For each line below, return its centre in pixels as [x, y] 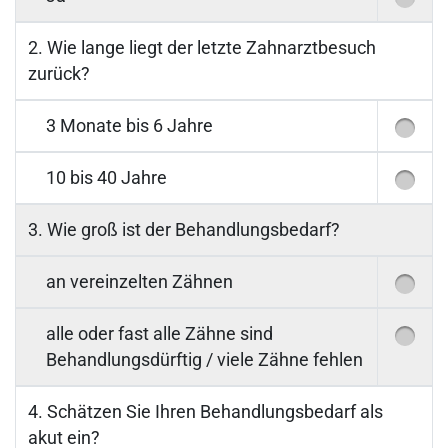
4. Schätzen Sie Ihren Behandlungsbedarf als [205, 412]
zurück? [59, 74]
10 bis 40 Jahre [106, 178]
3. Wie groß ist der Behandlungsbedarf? [184, 230]
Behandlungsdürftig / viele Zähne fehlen [204, 360]
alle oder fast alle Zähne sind [159, 334]
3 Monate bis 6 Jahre [129, 126]
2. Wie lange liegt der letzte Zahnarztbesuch [202, 48]
